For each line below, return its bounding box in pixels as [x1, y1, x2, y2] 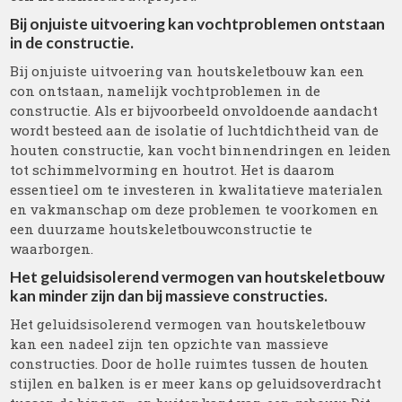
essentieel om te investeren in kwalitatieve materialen [10, 180, 384, 198]
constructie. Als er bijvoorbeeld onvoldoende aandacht [10, 101, 379, 119]
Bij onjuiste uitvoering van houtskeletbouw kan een [10, 62, 365, 80]
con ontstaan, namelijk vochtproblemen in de [10, 82, 321, 100]
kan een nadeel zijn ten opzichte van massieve [10, 335, 329, 353]
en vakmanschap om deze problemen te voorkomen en [10, 200, 380, 218]
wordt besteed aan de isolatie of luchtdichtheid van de [10, 121, 380, 139]
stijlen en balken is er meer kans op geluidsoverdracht [10, 374, 382, 392]
